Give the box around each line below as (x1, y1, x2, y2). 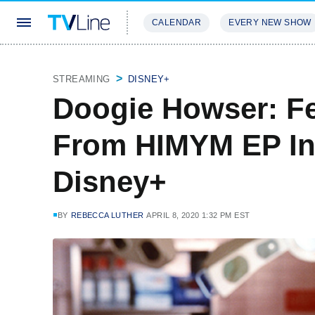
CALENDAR (152, 18, 202, 27)
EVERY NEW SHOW (229, 18, 311, 27)
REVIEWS (218, 59, 264, 70)
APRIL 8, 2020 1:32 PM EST (146, 211, 250, 219)
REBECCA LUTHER (70, 211, 144, 219)
